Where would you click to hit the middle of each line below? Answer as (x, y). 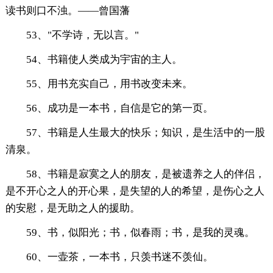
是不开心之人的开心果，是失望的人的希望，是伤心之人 (135, 191)
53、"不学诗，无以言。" (82, 35)
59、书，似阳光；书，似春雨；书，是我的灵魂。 (140, 233)
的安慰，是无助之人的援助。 (73, 208)
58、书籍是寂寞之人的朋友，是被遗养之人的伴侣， (145, 174)
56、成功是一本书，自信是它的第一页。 (119, 108)
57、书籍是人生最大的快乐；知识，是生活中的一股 (145, 133)
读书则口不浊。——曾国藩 (67, 11)
